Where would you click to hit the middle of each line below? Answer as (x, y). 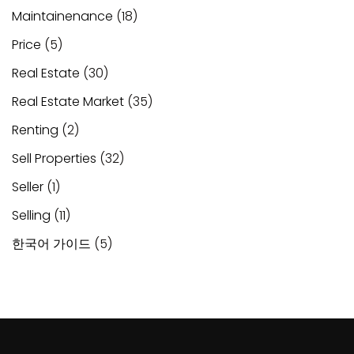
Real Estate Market (68, 101)
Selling (31, 215)
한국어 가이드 (51, 243)
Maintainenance (62, 16)
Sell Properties (54, 158)
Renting (35, 130)
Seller (28, 186)
